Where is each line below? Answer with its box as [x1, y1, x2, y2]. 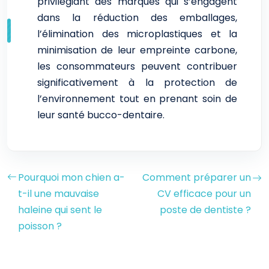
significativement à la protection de [37, 76, 237, 89]
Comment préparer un [142, 171, 251, 184]
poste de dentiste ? [160, 203, 251, 217]
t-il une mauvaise [18, 187, 99, 201]
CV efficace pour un [157, 187, 251, 201]
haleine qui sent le [18, 203, 102, 217]
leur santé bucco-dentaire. [37, 108, 165, 122]
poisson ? [18, 219, 62, 233]
